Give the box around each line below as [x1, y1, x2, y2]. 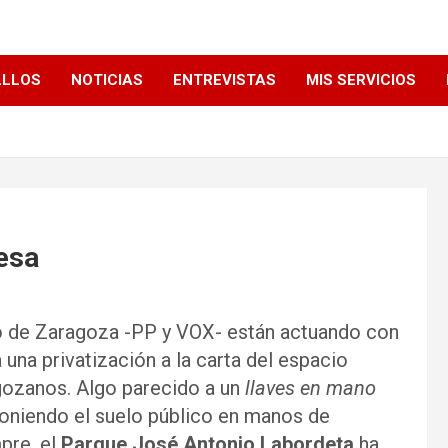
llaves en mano [240, 376, 376, 400]
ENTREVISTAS [173, 71, 276, 89]
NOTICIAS [71, 71, 143, 89]
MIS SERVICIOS [306, 71, 416, 89]
